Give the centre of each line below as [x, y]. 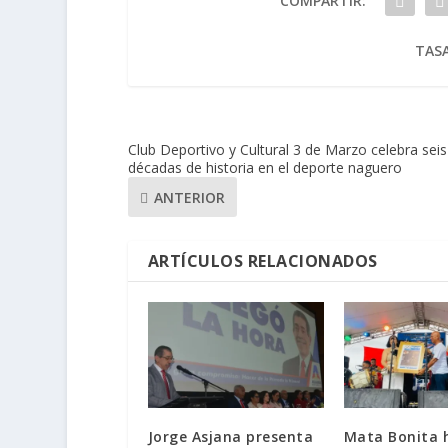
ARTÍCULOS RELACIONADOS [262, 261]
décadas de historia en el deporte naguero [264, 168]
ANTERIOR [189, 197]
